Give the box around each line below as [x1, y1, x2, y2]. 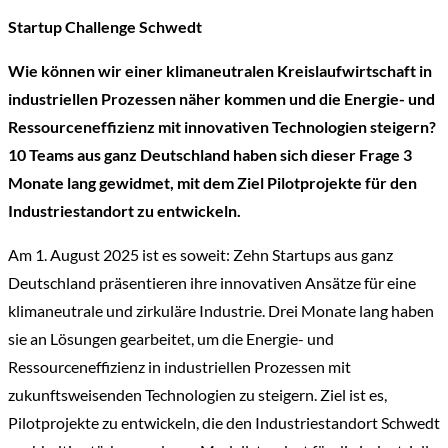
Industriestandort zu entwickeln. [8, 201, 241, 220]
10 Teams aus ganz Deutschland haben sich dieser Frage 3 [8, 145, 412, 164]
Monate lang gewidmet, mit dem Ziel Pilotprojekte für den [8, 173, 417, 192]
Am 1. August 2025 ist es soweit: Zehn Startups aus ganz [8, 245, 393, 264]
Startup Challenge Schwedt [8, 17, 202, 36]
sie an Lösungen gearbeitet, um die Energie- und [8, 329, 334, 348]
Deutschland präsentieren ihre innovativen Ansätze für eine [8, 273, 416, 292]
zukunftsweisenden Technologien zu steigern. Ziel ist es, [8, 385, 387, 404]
